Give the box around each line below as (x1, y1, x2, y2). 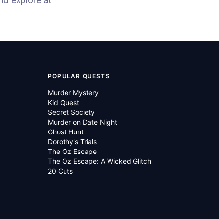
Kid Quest (48, 98, 79, 107)
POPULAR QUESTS (48, 72, 110, 80)
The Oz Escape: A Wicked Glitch (48, 157, 151, 165)
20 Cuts (48, 167, 73, 175)
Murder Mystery (48, 88, 99, 97)
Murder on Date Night (48, 118, 117, 126)
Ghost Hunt (48, 128, 84, 136)
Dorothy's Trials (48, 137, 97, 146)
